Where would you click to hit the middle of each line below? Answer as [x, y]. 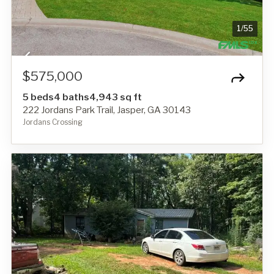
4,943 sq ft [116, 97]
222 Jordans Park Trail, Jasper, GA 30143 [107, 110]
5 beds [38, 97]
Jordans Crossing [53, 122]
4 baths [72, 97]
